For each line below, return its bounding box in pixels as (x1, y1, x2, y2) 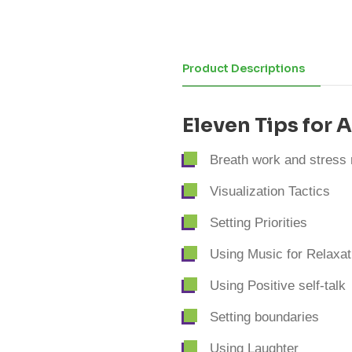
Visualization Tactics (210, 184, 330, 200)
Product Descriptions (182, 60, 305, 75)
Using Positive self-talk (210, 278, 346, 294)
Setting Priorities (210, 215, 307, 231)
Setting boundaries (210, 310, 319, 325)
